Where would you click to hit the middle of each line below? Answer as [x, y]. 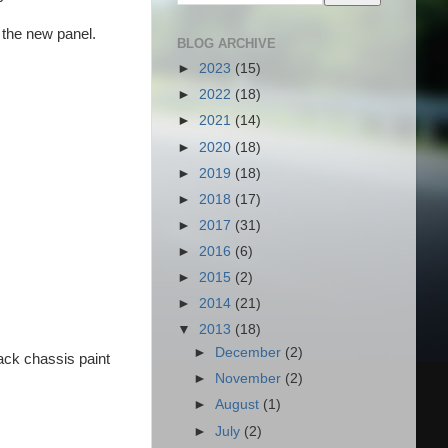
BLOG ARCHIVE [226, 44]
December [250, 353]
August [239, 405]
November [250, 379]
